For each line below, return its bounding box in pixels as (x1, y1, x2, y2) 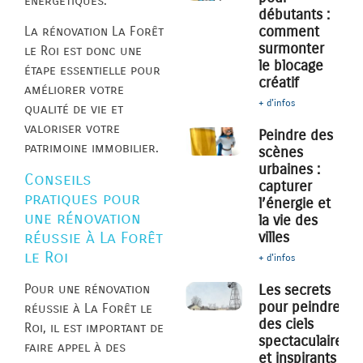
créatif (258, 74, 300, 92)
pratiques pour (24, 189, 140, 208)
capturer (258, 177, 313, 196)
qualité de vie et (24, 101, 123, 117)
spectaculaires (258, 332, 350, 351)
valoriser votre (24, 121, 120, 137)
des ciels (258, 315, 314, 334)
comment (258, 23, 320, 41)
